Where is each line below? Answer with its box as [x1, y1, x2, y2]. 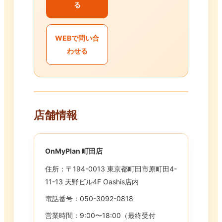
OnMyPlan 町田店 [45, 147, 103, 156]
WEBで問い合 [55, 34, 99, 43]
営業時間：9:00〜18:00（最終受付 [45, 211, 156, 220]
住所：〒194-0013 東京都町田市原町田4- [45, 165, 177, 173]
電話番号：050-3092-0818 [45, 194, 133, 203]
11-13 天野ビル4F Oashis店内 [45, 177, 139, 186]
